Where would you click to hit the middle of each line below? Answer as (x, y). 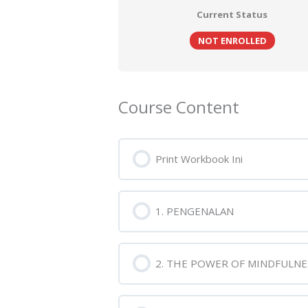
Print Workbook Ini (199, 158)
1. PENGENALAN (195, 211)
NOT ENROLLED (232, 40)
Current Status (232, 14)
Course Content (179, 107)
